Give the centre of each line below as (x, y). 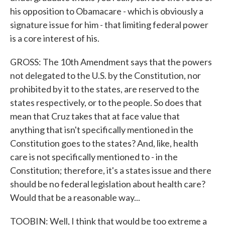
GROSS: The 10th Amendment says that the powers (111, 62)
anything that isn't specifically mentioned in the (102, 130)
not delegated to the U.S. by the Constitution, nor (105, 75)
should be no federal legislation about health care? (108, 184)
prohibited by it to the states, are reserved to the (105, 89)
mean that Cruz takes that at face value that (95, 116)
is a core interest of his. (55, 38)
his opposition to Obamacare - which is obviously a (107, 11)
